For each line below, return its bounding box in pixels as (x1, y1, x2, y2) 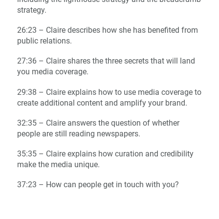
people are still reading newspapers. (17, 129, 140, 138)
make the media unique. (17, 160, 102, 169)
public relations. (17, 36, 74, 46)
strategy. (17, 5, 48, 15)
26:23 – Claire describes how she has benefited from (17, 25, 198, 35)
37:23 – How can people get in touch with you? (17, 180, 179, 190)
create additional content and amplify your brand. (17, 98, 187, 108)
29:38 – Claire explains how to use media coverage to (17, 87, 201, 97)
